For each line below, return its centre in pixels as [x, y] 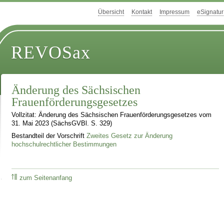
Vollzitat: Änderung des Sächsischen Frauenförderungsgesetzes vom [112, 115]
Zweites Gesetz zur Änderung [130, 136]
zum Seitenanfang [46, 178]
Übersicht [111, 12]
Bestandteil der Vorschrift [49, 136]
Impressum [174, 12]
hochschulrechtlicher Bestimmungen [64, 144]
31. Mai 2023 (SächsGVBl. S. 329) [62, 124]
